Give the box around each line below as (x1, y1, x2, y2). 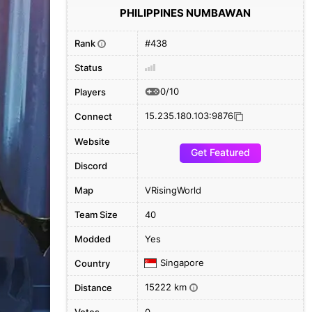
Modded (75, 233, 111, 244)
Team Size (75, 209, 118, 220)
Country (75, 258, 110, 269)
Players (75, 86, 106, 97)
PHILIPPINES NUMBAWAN (120, 6, 251, 19)
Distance (75, 282, 112, 293)
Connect (75, 111, 112, 122)
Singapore (160, 257, 204, 268)
